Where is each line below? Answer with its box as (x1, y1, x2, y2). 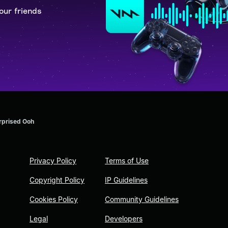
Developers (105, 214, 142, 223)
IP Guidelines (105, 176, 148, 185)
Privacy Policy (30, 156, 76, 165)
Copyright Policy (30, 176, 84, 185)
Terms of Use (105, 156, 149, 165)
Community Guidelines (105, 195, 179, 204)
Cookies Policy (30, 195, 78, 204)
